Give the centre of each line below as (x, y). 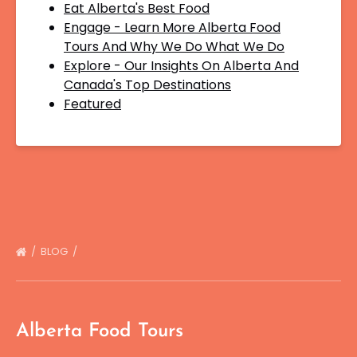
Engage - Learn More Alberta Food (172, 27)
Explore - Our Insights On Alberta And (181, 66)
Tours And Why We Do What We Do (174, 47)
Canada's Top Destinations (147, 85)
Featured (92, 104)
